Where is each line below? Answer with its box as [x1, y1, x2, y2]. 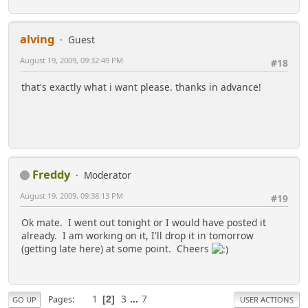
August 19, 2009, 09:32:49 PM [20, 54, 123, 65]
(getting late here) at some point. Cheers [21, 242, 212, 256]
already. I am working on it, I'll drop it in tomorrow [21, 229, 254, 243]
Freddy [32, 166, 70, 182]
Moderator [84, 168, 131, 181]
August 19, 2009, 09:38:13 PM [20, 190, 123, 201]
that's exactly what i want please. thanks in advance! [21, 80, 261, 94]
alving [20, 30, 54, 47]
